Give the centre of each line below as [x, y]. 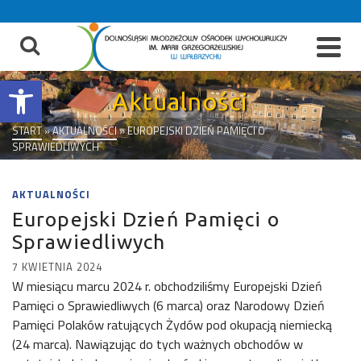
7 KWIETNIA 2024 [57, 267]
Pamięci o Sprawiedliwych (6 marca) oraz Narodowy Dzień [168, 305]
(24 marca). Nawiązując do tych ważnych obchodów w [158, 344]
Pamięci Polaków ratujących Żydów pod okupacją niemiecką [172, 325]
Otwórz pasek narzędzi [52, 88]
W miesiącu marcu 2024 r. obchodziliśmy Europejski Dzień [167, 286]
